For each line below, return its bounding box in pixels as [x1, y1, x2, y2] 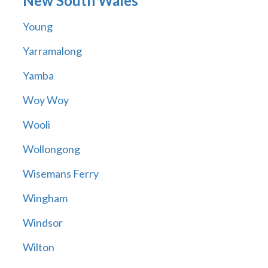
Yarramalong [22, 44, 82, 58]
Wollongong [22, 142, 80, 156]
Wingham [22, 191, 68, 205]
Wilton [22, 240, 54, 254]
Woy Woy [22, 93, 69, 107]
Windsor [22, 216, 63, 230]
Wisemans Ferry [22, 167, 99, 181]
